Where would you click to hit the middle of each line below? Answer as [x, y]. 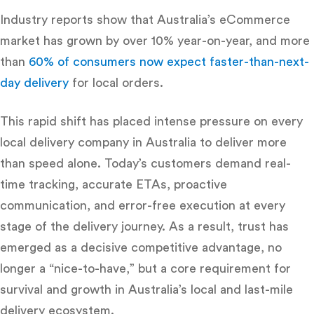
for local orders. [116, 82]
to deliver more [241, 142]
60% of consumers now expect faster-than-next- [169, 61]
